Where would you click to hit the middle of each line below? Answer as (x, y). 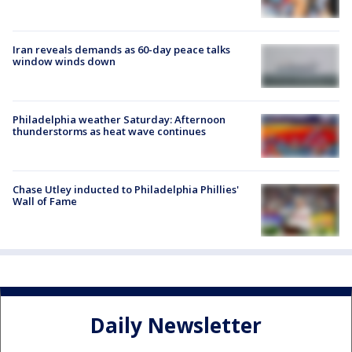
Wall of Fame (45, 201)
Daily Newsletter (176, 326)
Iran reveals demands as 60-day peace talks (121, 49)
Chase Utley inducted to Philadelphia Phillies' (126, 189)
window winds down (64, 61)
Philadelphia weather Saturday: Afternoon (119, 119)
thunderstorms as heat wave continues (109, 131)
